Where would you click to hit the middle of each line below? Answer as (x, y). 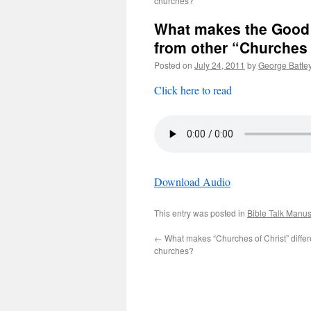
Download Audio (192, 182)
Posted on (173, 65)
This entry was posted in (201, 213)
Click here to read (193, 90)
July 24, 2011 (220, 65)
